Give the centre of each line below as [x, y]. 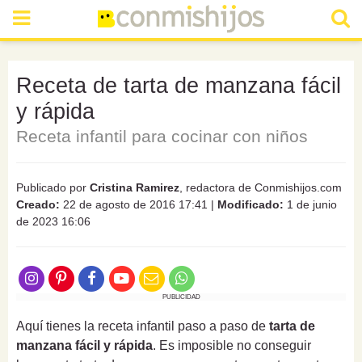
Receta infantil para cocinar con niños [162, 136]
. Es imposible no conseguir [232, 346]
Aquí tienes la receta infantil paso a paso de [143, 326]
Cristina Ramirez [135, 187]
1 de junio [310, 204]
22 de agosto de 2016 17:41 [134, 204]
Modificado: [250, 204]
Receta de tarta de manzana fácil [179, 86]
